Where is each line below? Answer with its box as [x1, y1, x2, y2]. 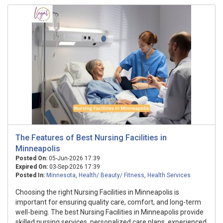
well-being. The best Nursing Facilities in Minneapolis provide [15, 208, 204, 216]
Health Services [147, 172, 191, 179]
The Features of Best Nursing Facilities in [15, 133, 167, 142]
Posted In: [15, 172, 45, 179]
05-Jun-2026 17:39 [47, 155, 100, 162]
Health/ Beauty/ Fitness [79, 172, 144, 179]
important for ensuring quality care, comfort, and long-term [15, 198, 201, 206]
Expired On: [15, 163, 48, 170]
